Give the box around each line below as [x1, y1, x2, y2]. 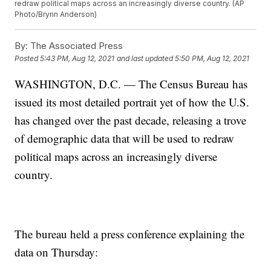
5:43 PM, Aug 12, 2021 [40, 54, 115, 64]
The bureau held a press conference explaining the [15, 226, 245, 242]
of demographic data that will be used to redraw [15, 131, 235, 146]
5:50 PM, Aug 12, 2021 [175, 54, 250, 64]
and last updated [117, 54, 174, 64]
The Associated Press [28, 40, 123, 52]
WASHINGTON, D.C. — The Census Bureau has [15, 76, 248, 92]
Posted [15, 54, 41, 64]
